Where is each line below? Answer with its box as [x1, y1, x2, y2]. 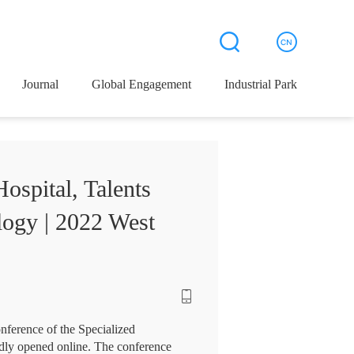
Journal [22, 77, 58, 91]
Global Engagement [92, 77, 191, 91]
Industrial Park [224, 77, 297, 91]
